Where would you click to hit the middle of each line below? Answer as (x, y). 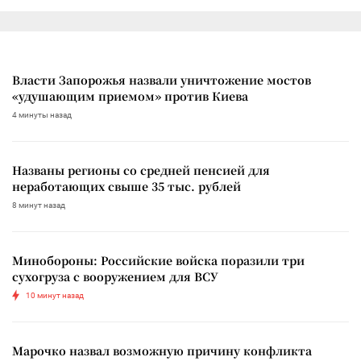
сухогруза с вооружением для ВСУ (115, 276)
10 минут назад (55, 295)
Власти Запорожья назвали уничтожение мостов (162, 79)
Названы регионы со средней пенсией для (141, 170)
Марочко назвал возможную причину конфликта (162, 350)
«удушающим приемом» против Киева (130, 95)
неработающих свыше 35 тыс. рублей (127, 186)
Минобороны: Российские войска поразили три (158, 260)
